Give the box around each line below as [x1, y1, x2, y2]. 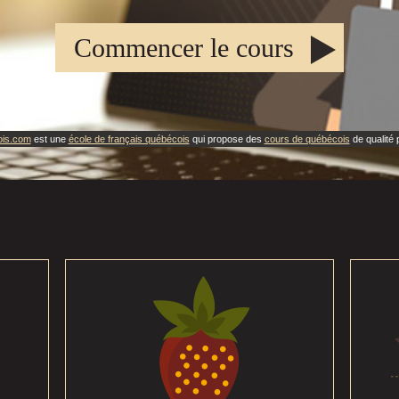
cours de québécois [264, 134, 350, 144]
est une [30, 134, 69, 144]
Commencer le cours [74, 33, 294, 62]
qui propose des [189, 134, 265, 144]
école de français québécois [68, 134, 190, 144]
